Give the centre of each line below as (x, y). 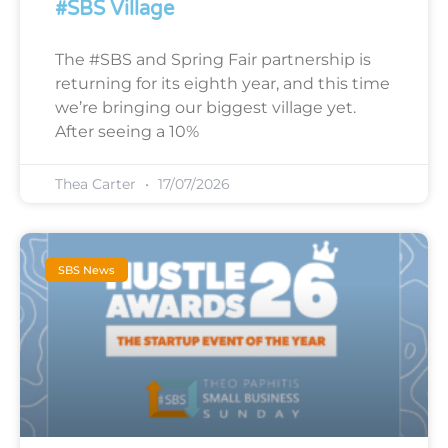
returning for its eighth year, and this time (222, 83)
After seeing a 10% (127, 131)
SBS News (87, 269)
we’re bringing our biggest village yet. (205, 107)
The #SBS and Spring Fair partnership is (213, 59)
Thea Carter (97, 183)
